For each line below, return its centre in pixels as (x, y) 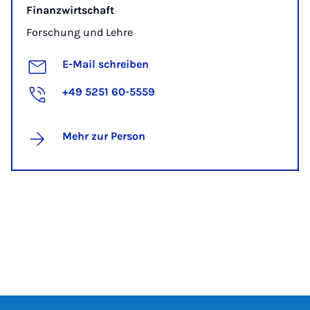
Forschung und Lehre (80, 32)
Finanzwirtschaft (70, 10)
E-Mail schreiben (106, 64)
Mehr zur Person (104, 136)
